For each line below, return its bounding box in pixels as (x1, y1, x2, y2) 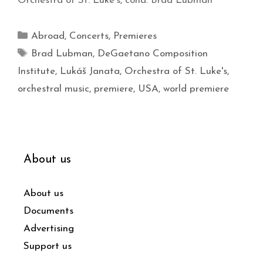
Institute (18, 66, 55, 77)
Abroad (31, 31, 65, 42)
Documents (23, 206, 73, 217)
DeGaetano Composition (97, 49, 208, 59)
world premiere (163, 84, 229, 95)
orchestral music (18, 84, 89, 95)
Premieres (113, 31, 157, 42)
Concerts (69, 31, 109, 42)
